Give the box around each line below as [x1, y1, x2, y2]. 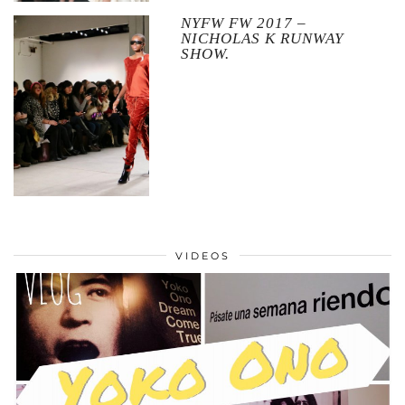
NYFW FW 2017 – [180, 14, 306, 32]
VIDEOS [174, 250, 231, 263]
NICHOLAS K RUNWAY [180, 29, 344, 47]
